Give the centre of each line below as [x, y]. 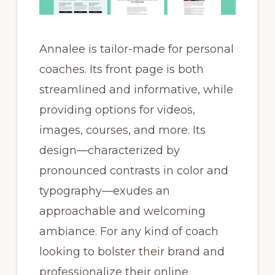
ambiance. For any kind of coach [129, 232]
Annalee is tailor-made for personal [136, 49]
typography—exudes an [104, 191]
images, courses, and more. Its [122, 130]
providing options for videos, [117, 110]
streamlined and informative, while [136, 90]
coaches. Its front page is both [121, 70]
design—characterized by [109, 151]
